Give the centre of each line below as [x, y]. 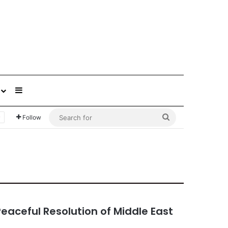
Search [183, 117]
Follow [32, 117]
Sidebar [37, 90]
